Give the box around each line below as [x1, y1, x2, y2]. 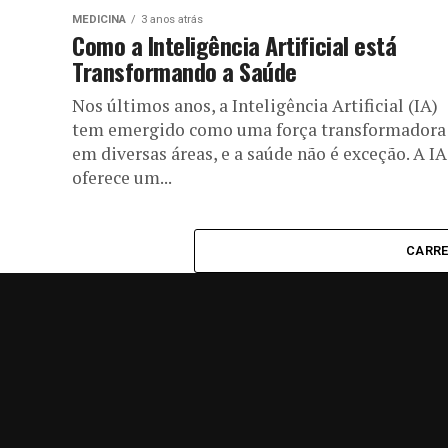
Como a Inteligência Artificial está [72, 26, 397, 63]
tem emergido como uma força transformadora [72, 117, 446, 141]
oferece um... [72, 165, 172, 189]
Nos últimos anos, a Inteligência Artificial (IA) [72, 93, 438, 117]
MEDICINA [72, 12, 126, 26]
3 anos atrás [141, 12, 203, 26]
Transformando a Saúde [72, 52, 297, 89]
